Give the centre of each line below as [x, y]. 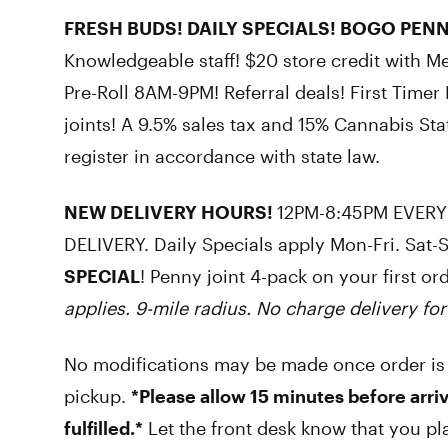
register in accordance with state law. [222, 156]
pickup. [97, 396]
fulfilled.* [103, 428]
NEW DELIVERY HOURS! [170, 212]
